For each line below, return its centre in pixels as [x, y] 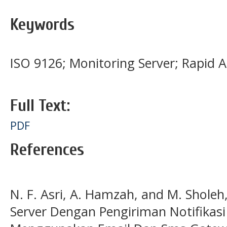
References [47, 149]
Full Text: [40, 105]
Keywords [42, 24]
